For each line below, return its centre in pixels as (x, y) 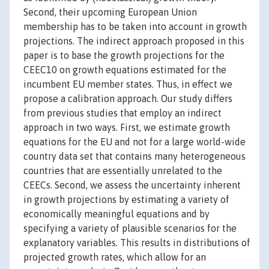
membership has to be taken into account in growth (135, 27)
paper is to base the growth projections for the (124, 56)
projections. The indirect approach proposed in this (134, 41)
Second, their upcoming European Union (110, 12)
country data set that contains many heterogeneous (134, 156)
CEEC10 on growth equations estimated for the (125, 70)
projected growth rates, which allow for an (115, 257)
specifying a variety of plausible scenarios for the (130, 228)
